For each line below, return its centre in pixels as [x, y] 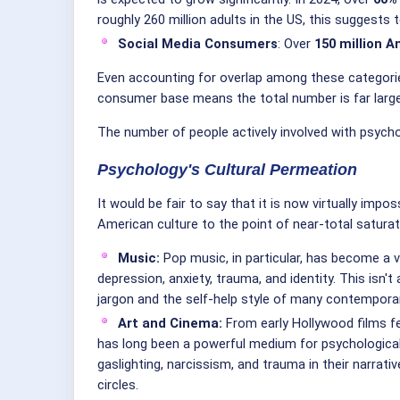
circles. [118, 384]
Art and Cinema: [170, 323]
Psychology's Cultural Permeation [227, 170]
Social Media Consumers [198, 44]
